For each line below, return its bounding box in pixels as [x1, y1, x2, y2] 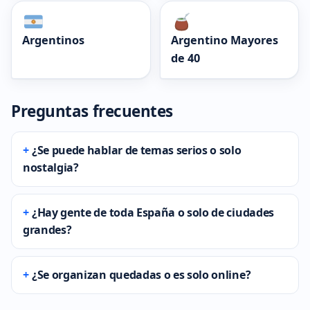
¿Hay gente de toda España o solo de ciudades [32, 205, 274, 221]
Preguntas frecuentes [11, 100, 174, 122]
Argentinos [22, 33, 84, 48]
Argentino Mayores [170, 33, 278, 48]
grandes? [23, 222, 72, 238]
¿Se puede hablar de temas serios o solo [32, 143, 241, 158]
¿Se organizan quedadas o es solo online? [32, 267, 251, 283]
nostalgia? [23, 160, 79, 176]
